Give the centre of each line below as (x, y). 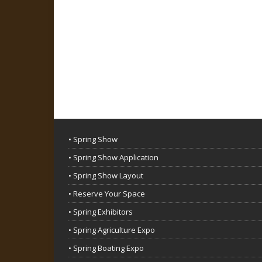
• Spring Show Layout (106, 176)
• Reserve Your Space (107, 194)
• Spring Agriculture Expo (112, 230)
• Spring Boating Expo (106, 248)
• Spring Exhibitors (101, 212)
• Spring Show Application (113, 158)
